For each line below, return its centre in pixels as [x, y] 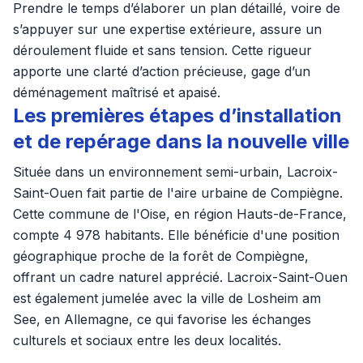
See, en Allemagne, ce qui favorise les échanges [162, 319]
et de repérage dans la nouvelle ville [181, 141]
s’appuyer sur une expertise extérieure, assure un [167, 29]
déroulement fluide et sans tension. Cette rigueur [162, 50]
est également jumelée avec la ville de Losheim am [167, 298]
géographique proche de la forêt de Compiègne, [161, 256]
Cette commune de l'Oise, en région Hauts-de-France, [180, 214]
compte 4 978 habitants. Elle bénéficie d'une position [176, 235]
